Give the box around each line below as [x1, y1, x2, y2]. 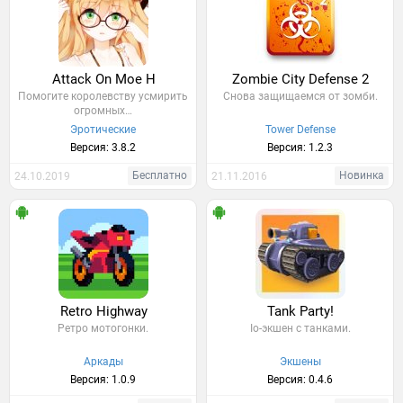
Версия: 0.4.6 [267, 373, 333, 386]
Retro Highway [59, 303, 148, 319]
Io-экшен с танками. [249, 322, 351, 335]
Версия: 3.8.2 [70, 141, 136, 154]
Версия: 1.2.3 [267, 141, 333, 154]
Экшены [279, 355, 321, 368]
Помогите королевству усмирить [18, 90, 188, 103]
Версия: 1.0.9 [70, 373, 136, 386]
